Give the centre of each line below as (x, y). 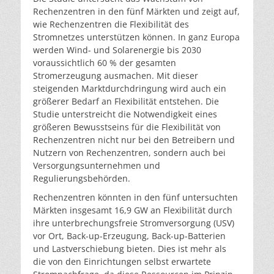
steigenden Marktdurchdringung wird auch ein (130, 88)
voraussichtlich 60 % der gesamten (105, 62)
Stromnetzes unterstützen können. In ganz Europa (136, 37)
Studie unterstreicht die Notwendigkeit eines (125, 114)
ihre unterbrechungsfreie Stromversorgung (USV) (134, 223)
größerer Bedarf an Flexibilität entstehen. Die (126, 101)
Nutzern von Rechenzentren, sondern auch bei (129, 152)
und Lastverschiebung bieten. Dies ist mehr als (130, 248)
